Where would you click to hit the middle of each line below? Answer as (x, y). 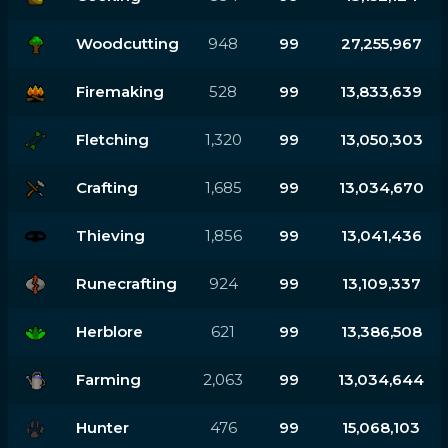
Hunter (102, 427)
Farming (108, 379)
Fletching (112, 139)
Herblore (109, 331)
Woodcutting (127, 43)
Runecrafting (126, 283)
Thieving (110, 235)
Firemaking (119, 91)
